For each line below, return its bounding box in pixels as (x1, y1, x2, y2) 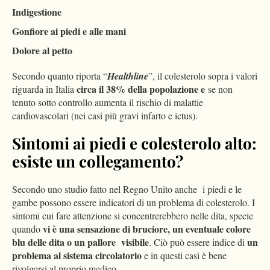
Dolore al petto (12, 43, 72, 58)
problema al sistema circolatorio (12, 248, 142, 263)
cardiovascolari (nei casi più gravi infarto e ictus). (12, 109, 198, 122)
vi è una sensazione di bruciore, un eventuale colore (40, 222, 251, 236)
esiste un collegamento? (12, 151, 183, 172)
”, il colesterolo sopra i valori (148, 69, 257, 83)
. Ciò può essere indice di (149, 236, 247, 249)
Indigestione (12, 5, 61, 19)
